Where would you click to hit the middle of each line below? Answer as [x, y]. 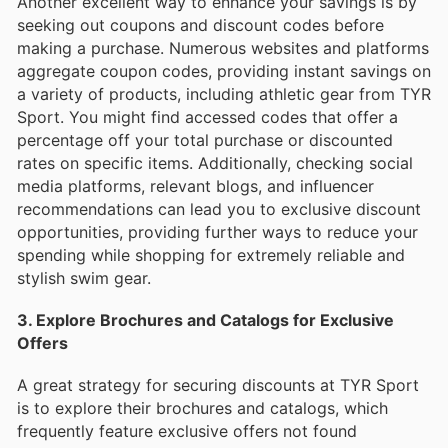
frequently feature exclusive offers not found [187, 430]
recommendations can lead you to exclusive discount [219, 208]
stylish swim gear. [84, 277]
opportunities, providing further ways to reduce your [217, 231]
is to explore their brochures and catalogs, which [202, 407]
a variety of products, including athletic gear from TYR [224, 93]
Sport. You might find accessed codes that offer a [207, 116]
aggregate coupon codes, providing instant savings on [224, 70]
